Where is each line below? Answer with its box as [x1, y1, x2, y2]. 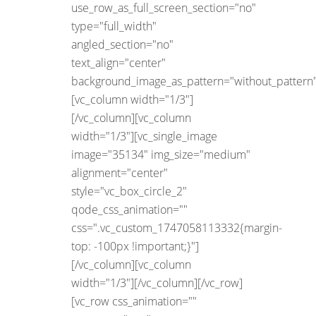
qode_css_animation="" [71, 201, 188, 217]
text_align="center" [71, 54, 166, 71]
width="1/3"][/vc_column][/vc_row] [71, 274, 243, 291]
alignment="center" [71, 164, 168, 181]
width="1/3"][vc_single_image [71, 128, 217, 144]
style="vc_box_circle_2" [71, 183, 187, 199]
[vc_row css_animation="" [71, 293, 197, 309]
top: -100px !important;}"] [71, 238, 199, 254]
